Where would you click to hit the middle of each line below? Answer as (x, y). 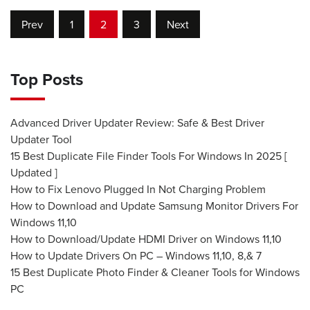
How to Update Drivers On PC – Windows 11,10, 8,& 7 (136, 256)
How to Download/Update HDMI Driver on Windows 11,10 (146, 239)
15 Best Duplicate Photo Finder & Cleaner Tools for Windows (155, 272)
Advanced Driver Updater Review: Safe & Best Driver (137, 123)
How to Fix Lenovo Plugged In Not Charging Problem (138, 189)
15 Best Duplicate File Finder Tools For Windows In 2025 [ (149, 156)
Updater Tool (41, 139)
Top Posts (47, 80)
